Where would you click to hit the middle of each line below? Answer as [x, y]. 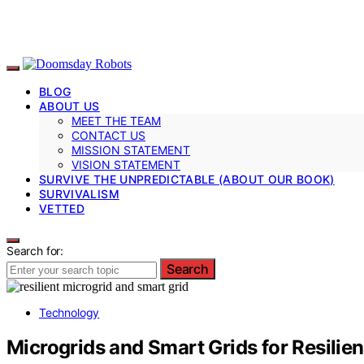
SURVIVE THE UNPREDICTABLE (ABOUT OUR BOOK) [187, 179]
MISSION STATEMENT [131, 149]
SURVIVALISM [79, 193]
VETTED [62, 208]
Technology [69, 312]
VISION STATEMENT [126, 164]
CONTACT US [108, 135]
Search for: [35, 250]
